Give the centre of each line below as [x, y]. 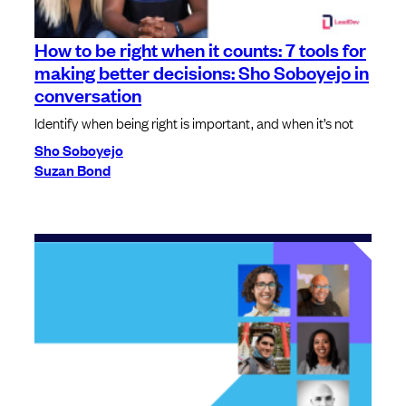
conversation [88, 94]
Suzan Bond [72, 169]
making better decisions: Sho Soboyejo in [202, 71]
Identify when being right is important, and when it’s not [194, 122]
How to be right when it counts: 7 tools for [200, 48]
